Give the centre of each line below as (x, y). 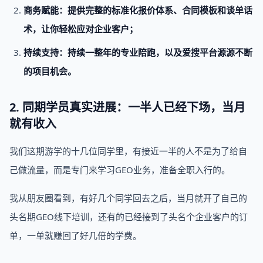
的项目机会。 (50, 71)
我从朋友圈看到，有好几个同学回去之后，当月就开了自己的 (128, 198)
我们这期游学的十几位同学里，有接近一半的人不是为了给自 (128, 151)
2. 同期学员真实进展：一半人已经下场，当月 (127, 107)
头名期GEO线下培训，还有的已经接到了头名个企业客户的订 (129, 217)
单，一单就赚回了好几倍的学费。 (75, 235)
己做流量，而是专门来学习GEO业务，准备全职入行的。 (120, 170)
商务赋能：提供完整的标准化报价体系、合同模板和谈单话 (138, 10)
